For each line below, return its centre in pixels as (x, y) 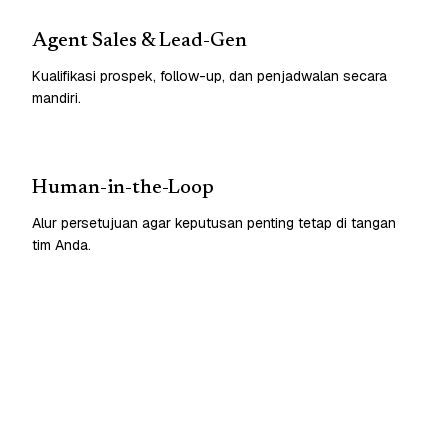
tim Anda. (61, 244)
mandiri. (56, 97)
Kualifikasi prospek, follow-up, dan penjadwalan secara (209, 75)
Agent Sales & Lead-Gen (139, 40)
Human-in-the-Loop (123, 187)
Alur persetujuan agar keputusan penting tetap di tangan (214, 222)
